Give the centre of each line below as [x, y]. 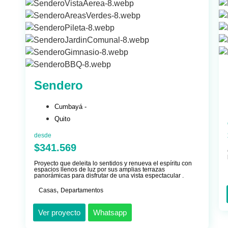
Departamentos [82, 191]
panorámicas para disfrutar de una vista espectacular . [109, 176]
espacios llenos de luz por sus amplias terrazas [99, 170]
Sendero [59, 85]
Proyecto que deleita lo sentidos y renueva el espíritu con [113, 164]
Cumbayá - [70, 107]
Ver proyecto [59, 213]
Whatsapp [110, 213]
